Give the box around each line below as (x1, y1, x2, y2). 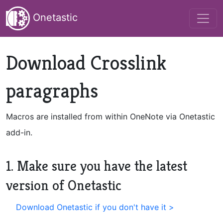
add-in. (6, 127, 32, 137)
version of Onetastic (6, 177, 121, 194)
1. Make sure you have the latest (6, 157, 187, 175)
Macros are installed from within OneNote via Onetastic (6, 111, 215, 121)
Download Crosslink (6, 50, 166, 75)
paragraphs (6, 78, 98, 103)
